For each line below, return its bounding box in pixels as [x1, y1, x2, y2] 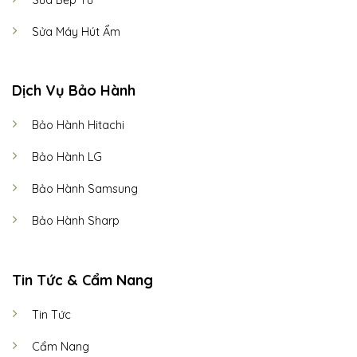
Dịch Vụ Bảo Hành [11, 81, 135, 100]
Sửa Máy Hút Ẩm [31, 24, 120, 39]
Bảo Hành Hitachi [31, 118, 124, 133]
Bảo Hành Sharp [31, 214, 120, 229]
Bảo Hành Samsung [31, 182, 138, 197]
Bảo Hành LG [31, 150, 102, 165]
